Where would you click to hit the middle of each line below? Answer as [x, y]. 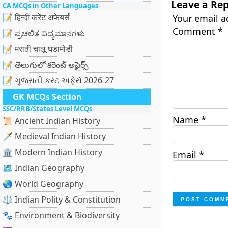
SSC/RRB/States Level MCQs [47, 109]
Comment [195, 31]
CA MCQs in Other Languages [50, 6]
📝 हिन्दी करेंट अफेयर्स [36, 17]
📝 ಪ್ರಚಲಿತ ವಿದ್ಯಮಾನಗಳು [44, 33]
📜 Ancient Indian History [51, 121]
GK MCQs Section [47, 97]
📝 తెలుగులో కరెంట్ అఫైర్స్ [46, 65]
